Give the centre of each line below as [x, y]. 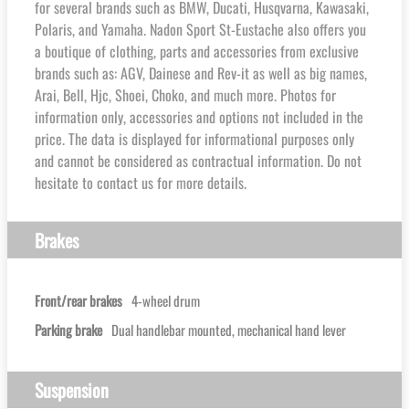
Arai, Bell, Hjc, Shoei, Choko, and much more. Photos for [185, 94]
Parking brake [68, 329]
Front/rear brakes [79, 300]
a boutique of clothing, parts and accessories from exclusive [197, 51]
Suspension [72, 389]
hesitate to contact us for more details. [141, 182]
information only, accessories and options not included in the [199, 116]
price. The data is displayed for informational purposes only [194, 138]
